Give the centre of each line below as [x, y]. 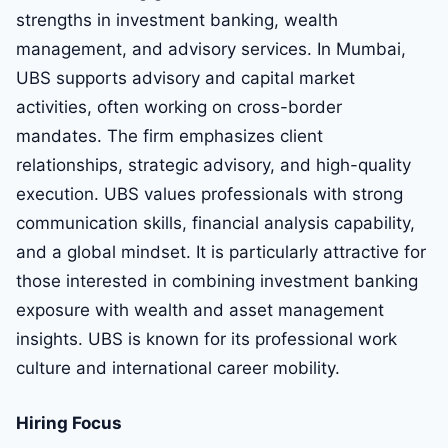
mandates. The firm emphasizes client [169, 136]
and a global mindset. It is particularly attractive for [221, 252]
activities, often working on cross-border [179, 107]
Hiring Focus [69, 423]
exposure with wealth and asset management [200, 310]
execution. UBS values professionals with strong [209, 194]
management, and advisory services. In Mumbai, [211, 49]
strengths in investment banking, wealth [177, 20]
